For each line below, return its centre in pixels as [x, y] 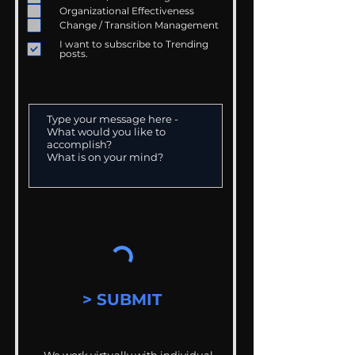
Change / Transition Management [159, 25]
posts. [74, 54]
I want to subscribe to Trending [134, 44]
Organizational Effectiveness [127, 11]
